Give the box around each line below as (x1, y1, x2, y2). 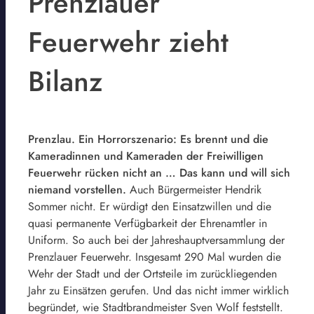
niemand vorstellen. (28, 181, 126, 198)
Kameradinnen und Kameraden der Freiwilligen (28, 147, 264, 164)
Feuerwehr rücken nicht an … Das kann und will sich (28, 164, 290, 181)
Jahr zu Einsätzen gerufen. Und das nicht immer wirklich (28, 282, 289, 299)
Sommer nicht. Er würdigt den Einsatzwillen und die (28, 198, 271, 214)
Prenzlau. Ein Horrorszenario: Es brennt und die (28, 130, 268, 147)
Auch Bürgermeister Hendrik (126, 181, 261, 198)
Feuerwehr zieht (28, 21, 228, 62)
